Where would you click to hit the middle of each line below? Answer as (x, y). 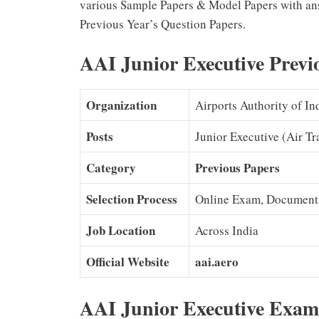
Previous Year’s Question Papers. (163, 23)
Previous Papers (237, 168)
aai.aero (217, 262)
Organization (121, 105)
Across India (227, 231)
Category (111, 168)
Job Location (121, 231)
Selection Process (132, 199)
